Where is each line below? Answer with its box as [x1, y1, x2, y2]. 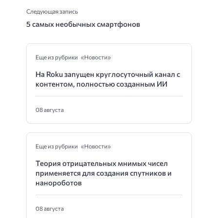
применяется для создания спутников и [36, 168, 172, 178]
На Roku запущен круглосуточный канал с [36, 70, 180, 79]
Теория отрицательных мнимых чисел [36, 159, 168, 168]
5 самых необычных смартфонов [26, 19, 140, 29]
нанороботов [36, 178, 82, 187]
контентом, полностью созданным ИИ [36, 79, 167, 89]
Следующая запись [26, 7, 78, 16]
